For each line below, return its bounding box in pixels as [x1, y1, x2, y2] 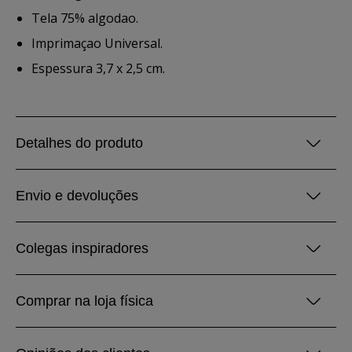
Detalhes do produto [16, 135, 143, 151]
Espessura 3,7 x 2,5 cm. [31, 60, 165, 77]
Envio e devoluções [16, 188, 138, 203]
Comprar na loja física [16, 293, 153, 309]
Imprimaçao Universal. [31, 35, 163, 52]
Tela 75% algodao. [31, 9, 138, 27]
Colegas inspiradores [16, 240, 148, 256]
